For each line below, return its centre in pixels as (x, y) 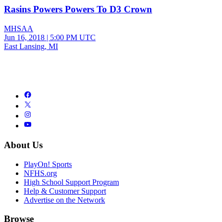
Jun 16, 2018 (24, 38)
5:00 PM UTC (73, 38)
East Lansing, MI (31, 47)
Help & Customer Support (65, 191)
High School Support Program (71, 182)
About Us (23, 145)
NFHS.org (40, 173)
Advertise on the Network (64, 200)
